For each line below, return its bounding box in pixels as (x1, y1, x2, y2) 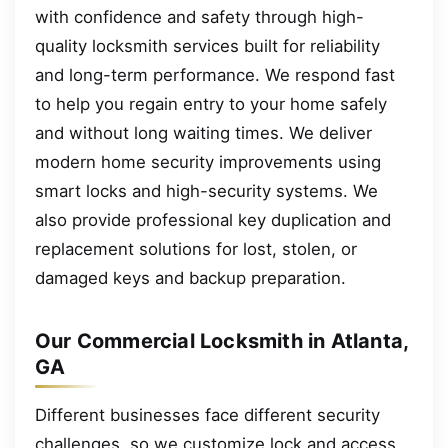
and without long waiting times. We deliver (35, 123, 372, 144)
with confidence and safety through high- (35, 7, 364, 28)
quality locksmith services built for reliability (35, 36, 380, 57)
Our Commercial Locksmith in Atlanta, (35, 329, 409, 354)
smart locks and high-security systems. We (35, 181, 378, 202)
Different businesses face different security (35, 405, 380, 426)
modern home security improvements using (35, 152, 381, 173)
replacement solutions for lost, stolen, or (35, 239, 357, 260)
